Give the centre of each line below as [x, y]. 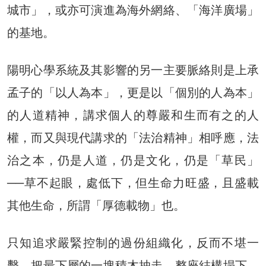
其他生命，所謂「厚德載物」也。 [96, 206]
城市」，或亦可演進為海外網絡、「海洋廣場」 [133, 10]
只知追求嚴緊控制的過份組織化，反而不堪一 [133, 243]
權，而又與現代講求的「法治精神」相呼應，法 [133, 138]
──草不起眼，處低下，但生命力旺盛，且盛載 [133, 183]
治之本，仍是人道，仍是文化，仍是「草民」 [133, 161]
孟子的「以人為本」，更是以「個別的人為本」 [133, 93]
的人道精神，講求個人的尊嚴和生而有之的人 [133, 115]
